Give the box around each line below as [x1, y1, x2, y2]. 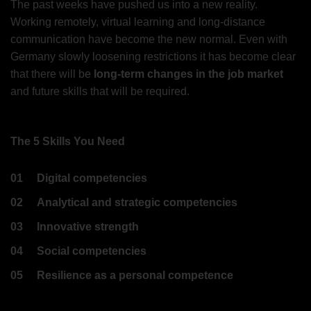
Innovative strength [37, 220, 139, 233]
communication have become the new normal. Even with [10, 33, 287, 45]
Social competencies [37, 244, 146, 257]
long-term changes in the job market [94, 67, 283, 80]
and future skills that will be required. [10, 85, 190, 97]
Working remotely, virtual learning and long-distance [10, 15, 265, 28]
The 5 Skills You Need [10, 135, 125, 147]
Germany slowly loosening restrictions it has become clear [10, 50, 296, 62]
